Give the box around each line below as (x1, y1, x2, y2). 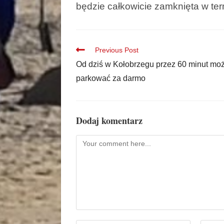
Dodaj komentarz (76, 113, 142, 127)
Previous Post (95, 45, 138, 54)
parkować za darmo (76, 73, 145, 82)
